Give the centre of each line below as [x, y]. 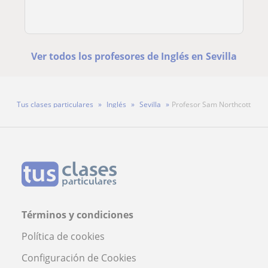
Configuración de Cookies [79, 258]
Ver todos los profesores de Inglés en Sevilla [134, 56]
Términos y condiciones [77, 214]
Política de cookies [63, 236]
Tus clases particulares [55, 104]
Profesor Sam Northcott [211, 104]
